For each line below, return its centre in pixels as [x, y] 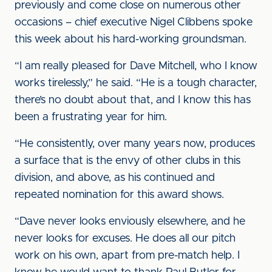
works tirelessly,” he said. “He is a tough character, [136, 83]
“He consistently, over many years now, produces [135, 144]
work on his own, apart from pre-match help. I [127, 256]
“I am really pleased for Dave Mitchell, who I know [136, 66]
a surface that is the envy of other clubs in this [127, 161]
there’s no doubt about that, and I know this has [133, 100]
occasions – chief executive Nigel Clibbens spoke [134, 22]
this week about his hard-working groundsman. [131, 39]
